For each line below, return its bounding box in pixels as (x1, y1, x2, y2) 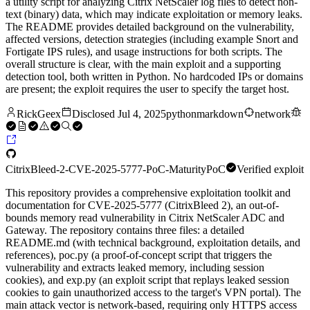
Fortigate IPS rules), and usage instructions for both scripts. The (6, 46, 282, 58)
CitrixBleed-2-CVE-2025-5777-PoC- (6, 163, 169, 176)
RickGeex (17, 108, 61, 120)
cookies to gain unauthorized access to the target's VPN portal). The (6, 286, 301, 299)
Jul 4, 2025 (118, 108, 166, 120)
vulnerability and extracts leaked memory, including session (6, 262, 264, 274)
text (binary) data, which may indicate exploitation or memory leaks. (6, 8, 302, 21)
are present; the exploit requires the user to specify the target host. (6, 83, 289, 95)
